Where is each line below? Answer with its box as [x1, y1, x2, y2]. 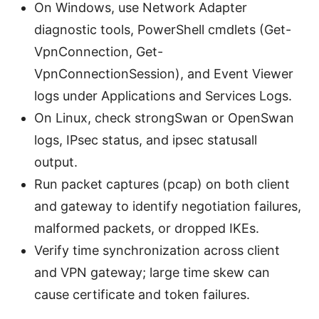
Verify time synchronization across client [34, 243, 280, 258]
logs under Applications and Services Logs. [34, 88, 292, 104]
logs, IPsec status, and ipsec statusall [34, 132, 257, 148]
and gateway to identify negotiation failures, [34, 199, 301, 214]
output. [34, 155, 78, 170]
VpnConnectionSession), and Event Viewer [34, 66, 293, 82]
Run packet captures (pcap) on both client [34, 177, 290, 192]
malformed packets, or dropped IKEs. [34, 221, 259, 236]
